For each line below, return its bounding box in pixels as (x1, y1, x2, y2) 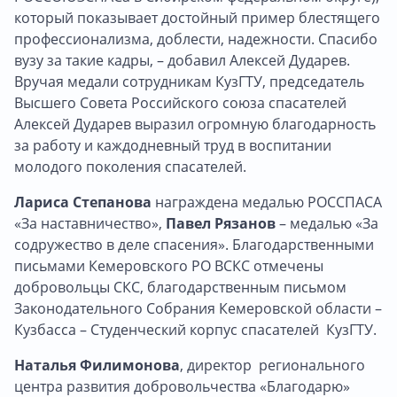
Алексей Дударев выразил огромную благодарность (14, 113, 376, 134)
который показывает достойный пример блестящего (14, 7, 380, 27)
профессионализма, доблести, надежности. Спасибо (14, 28, 378, 49)
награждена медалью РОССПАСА (152, 191, 382, 212)
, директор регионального (180, 354, 365, 375)
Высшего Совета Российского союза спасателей (14, 92, 346, 113)
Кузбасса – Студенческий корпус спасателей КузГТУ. (14, 319, 380, 339)
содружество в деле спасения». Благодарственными (14, 234, 374, 254)
